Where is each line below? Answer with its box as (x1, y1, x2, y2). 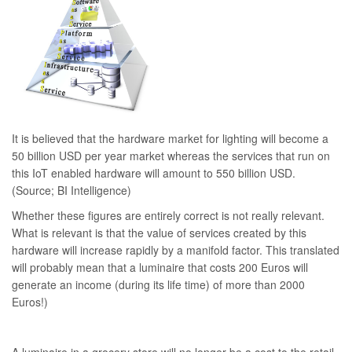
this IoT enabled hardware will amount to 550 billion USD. (12, 165, 295, 181)
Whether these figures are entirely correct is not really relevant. (12, 207, 324, 224)
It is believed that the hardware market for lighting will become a (12, 130, 328, 147)
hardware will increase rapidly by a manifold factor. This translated (12, 242, 339, 258)
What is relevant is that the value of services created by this (12, 225, 306, 241)
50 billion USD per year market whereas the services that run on (12, 148, 330, 164)
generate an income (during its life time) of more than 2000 (12, 277, 305, 293)
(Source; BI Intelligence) (12, 182, 131, 199)
